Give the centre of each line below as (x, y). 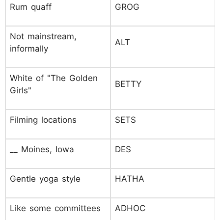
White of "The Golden (54, 78)
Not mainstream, (43, 36)
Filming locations (43, 120)
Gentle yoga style (45, 179)
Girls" (21, 90)
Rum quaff (31, 7)
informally (29, 49)
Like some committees (55, 208)
